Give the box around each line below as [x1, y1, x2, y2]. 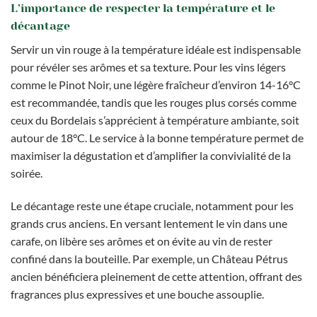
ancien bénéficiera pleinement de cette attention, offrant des [11, 269, 302, 283]
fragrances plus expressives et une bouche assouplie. [11, 287, 264, 301]
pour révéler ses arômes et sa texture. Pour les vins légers [11, 59, 286, 74]
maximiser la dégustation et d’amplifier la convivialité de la [11, 148, 291, 162]
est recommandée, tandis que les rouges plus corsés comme [11, 95, 296, 109]
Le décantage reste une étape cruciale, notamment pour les [11, 198, 294, 212]
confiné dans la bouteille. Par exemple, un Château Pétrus [11, 251, 288, 265]
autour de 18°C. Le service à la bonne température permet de [11, 130, 304, 144]
